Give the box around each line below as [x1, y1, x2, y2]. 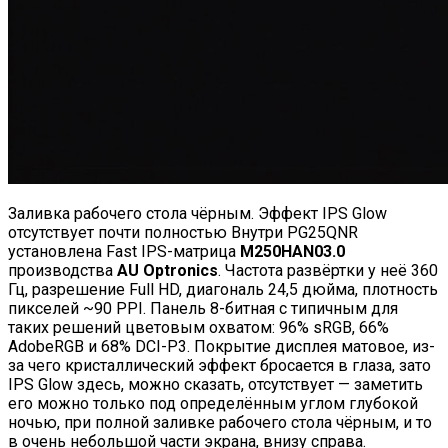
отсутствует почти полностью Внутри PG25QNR [8, 222, 358, 242]
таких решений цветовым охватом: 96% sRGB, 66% [8, 317, 389, 337]
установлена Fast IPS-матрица [8, 241, 240, 261]
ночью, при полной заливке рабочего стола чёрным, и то [8, 412, 432, 432]
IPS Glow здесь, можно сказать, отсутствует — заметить [8, 374, 423, 394]
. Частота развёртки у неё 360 [218, 260, 438, 280]
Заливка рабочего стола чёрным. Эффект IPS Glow [8, 203, 387, 223]
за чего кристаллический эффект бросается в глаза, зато [8, 355, 431, 375]
